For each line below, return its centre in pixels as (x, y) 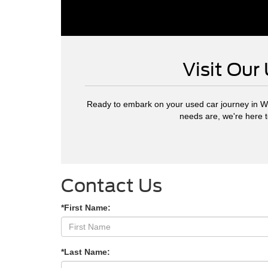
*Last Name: (86, 252)
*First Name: (86, 208)
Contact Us (112, 186)
